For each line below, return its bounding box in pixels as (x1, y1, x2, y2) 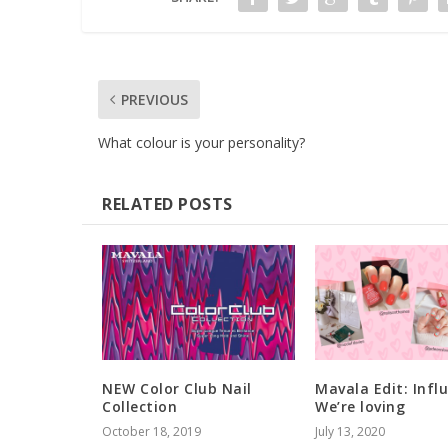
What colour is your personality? (98, 132, 306, 152)
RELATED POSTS (102, 192, 233, 215)
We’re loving (315, 397, 406, 417)
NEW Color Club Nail (102, 379, 252, 399)
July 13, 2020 (315, 423, 386, 441)
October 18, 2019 (102, 423, 202, 441)
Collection (102, 397, 178, 417)
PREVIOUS (121, 89, 189, 109)
